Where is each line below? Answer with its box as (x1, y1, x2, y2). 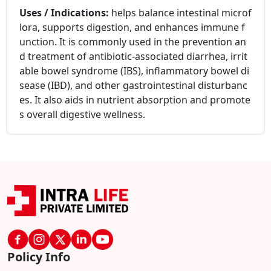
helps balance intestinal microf (111, 6, 252, 20)
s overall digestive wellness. (19, 108, 145, 122)
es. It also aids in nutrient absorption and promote (19, 93, 250, 107)
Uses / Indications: (19, 6, 111, 20)
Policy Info (7, 249, 70, 266)
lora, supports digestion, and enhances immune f (19, 21, 245, 34)
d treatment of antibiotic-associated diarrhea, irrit (19, 50, 247, 64)
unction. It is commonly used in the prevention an (19, 35, 246, 49)
